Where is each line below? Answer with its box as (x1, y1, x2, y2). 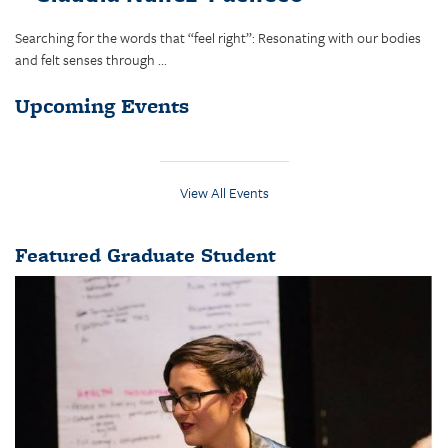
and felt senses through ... (15, 48, 167, 70)
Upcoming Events (15, 91, 189, 121)
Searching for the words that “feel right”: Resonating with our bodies (15, 26, 421, 48)
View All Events (179, 181, 269, 203)
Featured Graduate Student (15, 240, 276, 269)
